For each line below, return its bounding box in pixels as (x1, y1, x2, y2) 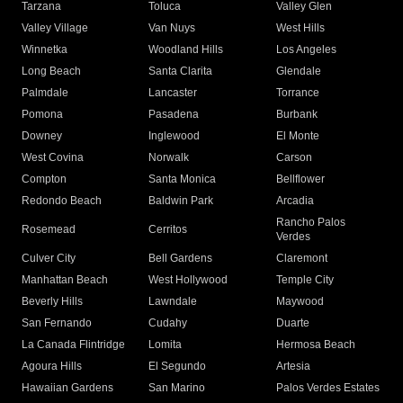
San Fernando (22, 317, 92, 330)
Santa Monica (148, 173, 217, 186)
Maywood (275, 295, 324, 309)
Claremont (275, 252, 327, 265)
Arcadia (275, 194, 314, 208)
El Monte (275, 130, 319, 143)
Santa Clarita (148, 65, 213, 78)
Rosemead (22, 223, 76, 237)
